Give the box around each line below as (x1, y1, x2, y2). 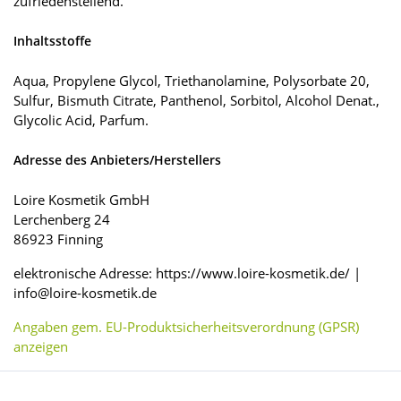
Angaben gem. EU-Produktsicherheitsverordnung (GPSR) (13, 318, 359, 337)
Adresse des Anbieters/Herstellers (13, 151, 221, 169)
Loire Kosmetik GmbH (13, 191, 149, 209)
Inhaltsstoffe (13, 32, 91, 50)
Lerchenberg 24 (13, 210, 110, 229)
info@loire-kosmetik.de (13, 284, 157, 303)
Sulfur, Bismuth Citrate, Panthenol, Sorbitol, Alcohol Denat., (13, 91, 380, 110)
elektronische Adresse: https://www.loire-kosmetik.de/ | (13, 264, 361, 283)
